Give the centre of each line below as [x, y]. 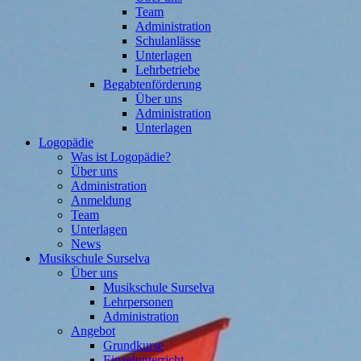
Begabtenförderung [152, 84]
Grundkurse [133, 345]
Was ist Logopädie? [121, 157]
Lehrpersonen [138, 302]
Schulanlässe [168, 41]
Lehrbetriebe [168, 70]
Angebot [93, 331]
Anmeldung [101, 200]
